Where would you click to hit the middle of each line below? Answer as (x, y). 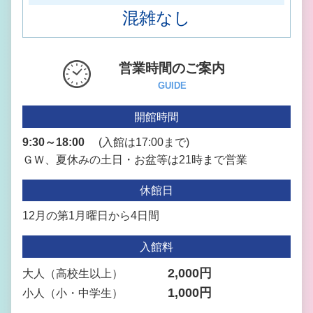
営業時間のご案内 (172, 68)
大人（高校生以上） (73, 273)
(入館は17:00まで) (137, 142)
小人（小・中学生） (73, 293)
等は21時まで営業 (202, 159)
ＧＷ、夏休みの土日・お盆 (89, 159)
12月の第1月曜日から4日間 (91, 216)
